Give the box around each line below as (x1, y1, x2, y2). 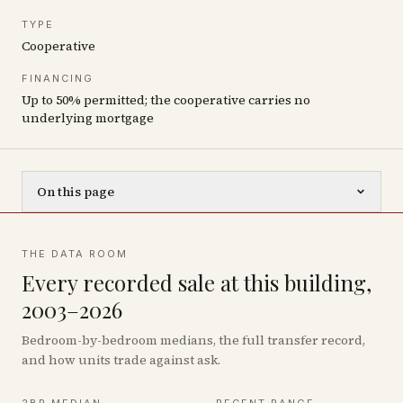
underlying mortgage (22, 109, 154, 127)
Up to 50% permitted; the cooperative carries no (22, 91, 310, 109)
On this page (37, 183, 114, 201)
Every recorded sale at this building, (22, 268, 372, 297)
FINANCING (22, 72, 94, 85)
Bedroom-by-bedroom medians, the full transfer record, (22, 331, 365, 349)
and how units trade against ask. (22, 351, 220, 369)
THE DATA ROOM (22, 247, 128, 260)
